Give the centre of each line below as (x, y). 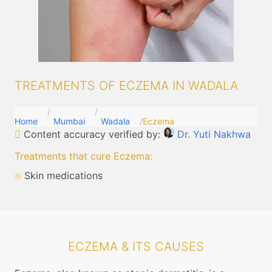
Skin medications (62, 175)
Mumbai (69, 121)
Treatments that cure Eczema (82, 156)
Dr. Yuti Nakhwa (214, 134)
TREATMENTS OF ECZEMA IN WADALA (126, 86)
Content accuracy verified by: (92, 134)
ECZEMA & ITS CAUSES (136, 246)
